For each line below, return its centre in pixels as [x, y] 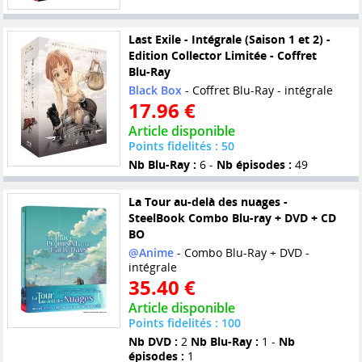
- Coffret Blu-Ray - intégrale [257, 90]
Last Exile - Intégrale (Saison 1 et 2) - [229, 40]
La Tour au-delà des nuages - [208, 202]
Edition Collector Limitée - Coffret [222, 56]
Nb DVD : [153, 342]
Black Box [155, 90]
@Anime [151, 253]
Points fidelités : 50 [181, 146]
